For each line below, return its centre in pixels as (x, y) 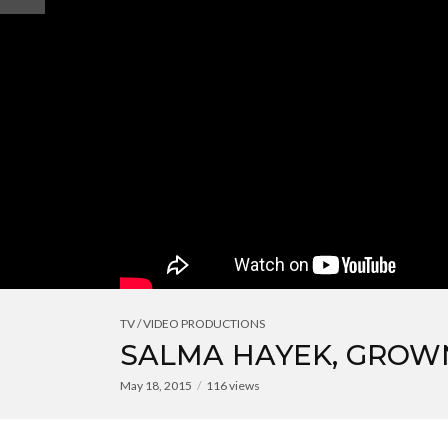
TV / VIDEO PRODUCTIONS (192, 323)
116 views (233, 385)
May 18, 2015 (156, 385)
